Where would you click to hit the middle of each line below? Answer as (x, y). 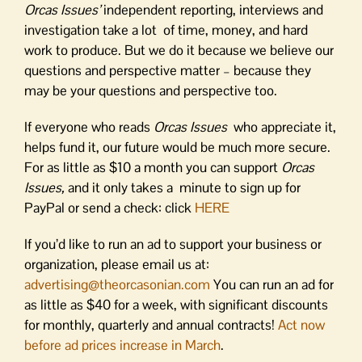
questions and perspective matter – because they (168, 70)
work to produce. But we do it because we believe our (179, 50)
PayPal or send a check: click (109, 208)
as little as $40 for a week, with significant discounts (176, 305)
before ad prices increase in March (122, 345)
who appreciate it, (283, 127)
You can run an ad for (272, 284)
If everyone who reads (89, 127)
